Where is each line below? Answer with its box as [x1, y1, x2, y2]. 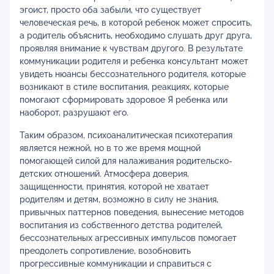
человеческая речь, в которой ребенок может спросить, [20, 18, 252, 28]
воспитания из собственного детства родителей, [20, 220, 223, 230]
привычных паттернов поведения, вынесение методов [20, 207, 244, 217]
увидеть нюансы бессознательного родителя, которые [20, 69, 246, 79]
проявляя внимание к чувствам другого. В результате [20, 43, 243, 53]
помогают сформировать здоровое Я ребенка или [20, 95, 228, 105]
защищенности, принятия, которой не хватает [20, 182, 209, 191]
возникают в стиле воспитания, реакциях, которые [20, 82, 229, 92]
